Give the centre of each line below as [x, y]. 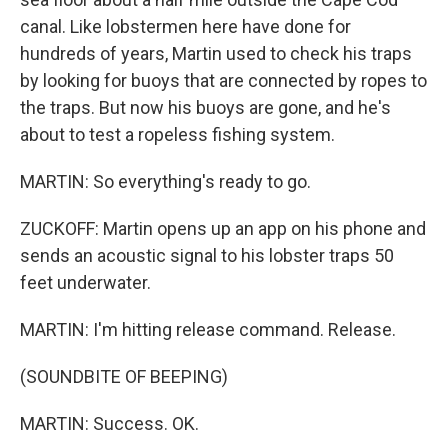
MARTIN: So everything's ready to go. [165, 181]
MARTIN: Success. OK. [109, 423]
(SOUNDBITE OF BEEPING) [124, 376]
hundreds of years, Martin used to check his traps [216, 53]
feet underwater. [85, 282]
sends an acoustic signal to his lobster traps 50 [207, 255]
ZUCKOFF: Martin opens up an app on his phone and [223, 228]
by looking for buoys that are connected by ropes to [223, 80]
